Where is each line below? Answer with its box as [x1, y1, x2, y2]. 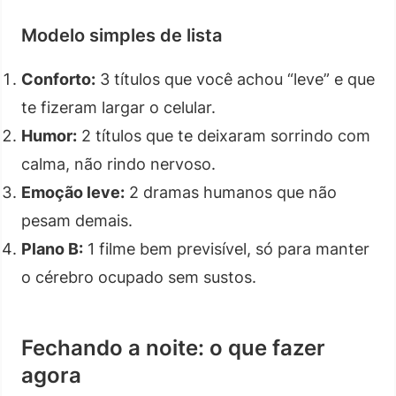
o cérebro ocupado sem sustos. [21, 267, 256, 286]
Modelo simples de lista [21, 24, 222, 46]
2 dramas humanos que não [125, 182, 337, 202]
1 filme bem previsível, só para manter [83, 239, 369, 258]
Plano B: [21, 239, 83, 258]
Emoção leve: [21, 182, 125, 202]
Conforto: [21, 69, 95, 88]
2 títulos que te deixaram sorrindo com [77, 126, 370, 145]
